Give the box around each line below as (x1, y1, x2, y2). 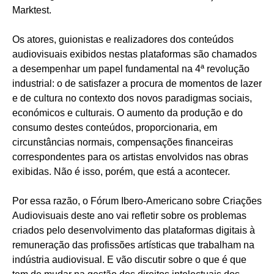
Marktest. (12, 5, 56, 16)
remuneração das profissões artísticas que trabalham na (12, 240, 254, 251)
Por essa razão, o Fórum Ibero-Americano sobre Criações (12, 196, 262, 207)
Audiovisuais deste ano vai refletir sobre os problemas (12, 210, 246, 221)
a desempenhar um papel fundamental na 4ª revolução (12, 64, 250, 75)
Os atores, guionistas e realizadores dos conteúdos (12, 34, 234, 45)
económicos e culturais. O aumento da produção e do (12, 108, 243, 119)
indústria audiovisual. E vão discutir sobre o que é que (12, 254, 246, 265)
